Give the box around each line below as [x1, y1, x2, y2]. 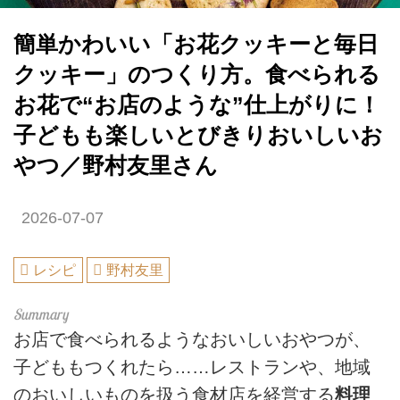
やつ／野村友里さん [13, 154, 218, 179]
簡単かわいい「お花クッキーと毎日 [13, 32, 379, 57]
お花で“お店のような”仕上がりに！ [13, 93, 380, 118]
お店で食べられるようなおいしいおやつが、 [13, 329, 371, 349]
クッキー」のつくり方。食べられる [13, 62, 380, 87]
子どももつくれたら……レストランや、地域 [13, 356, 371, 377]
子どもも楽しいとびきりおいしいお [13, 123, 383, 148]
